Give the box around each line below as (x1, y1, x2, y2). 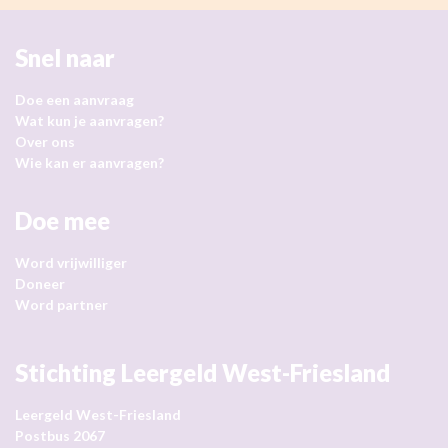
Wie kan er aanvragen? (15, 153, 164, 171)
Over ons (15, 132, 75, 150)
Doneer (15, 274, 65, 292)
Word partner (15, 295, 108, 313)
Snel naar (15, 42, 115, 72)
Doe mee (15, 205, 110, 235)
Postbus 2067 (15, 426, 105, 444)
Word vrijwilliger (15, 253, 127, 271)
